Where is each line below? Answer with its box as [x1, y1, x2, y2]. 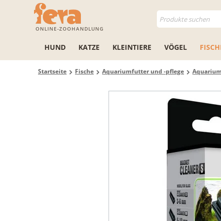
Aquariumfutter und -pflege [102, 67, 184, 75]
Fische [75, 67, 94, 75]
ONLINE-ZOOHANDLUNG [36, 25, 104, 32]
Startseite [38, 67, 67, 75]
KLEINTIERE [112, 42, 151, 52]
